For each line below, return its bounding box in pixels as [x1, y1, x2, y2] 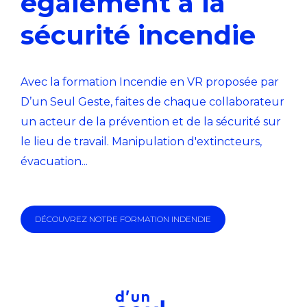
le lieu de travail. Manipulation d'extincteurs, [21, 135, 262, 149]
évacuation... [21, 155, 88, 169]
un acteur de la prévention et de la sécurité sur [21, 115, 281, 129]
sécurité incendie [21, 19, 263, 52]
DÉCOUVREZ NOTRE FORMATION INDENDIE [35, 214, 211, 225]
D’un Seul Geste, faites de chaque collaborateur [21, 95, 284, 109]
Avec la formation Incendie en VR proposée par [21, 75, 279, 89]
